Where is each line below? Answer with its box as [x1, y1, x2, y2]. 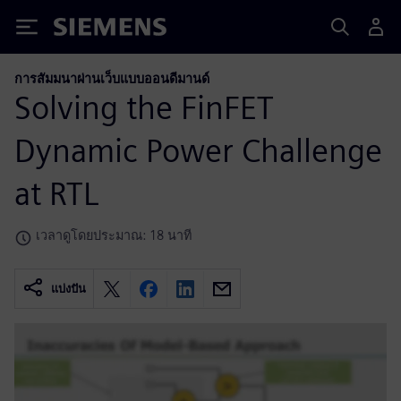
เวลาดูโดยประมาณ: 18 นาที [36, 226, 192, 243]
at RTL [14, 173, 98, 213]
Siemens [54, 21, 113, 39]
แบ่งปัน [51, 282, 86, 296]
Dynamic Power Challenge [14, 130, 382, 170]
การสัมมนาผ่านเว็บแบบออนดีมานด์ [14, 71, 209, 86]
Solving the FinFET [14, 87, 274, 127]
